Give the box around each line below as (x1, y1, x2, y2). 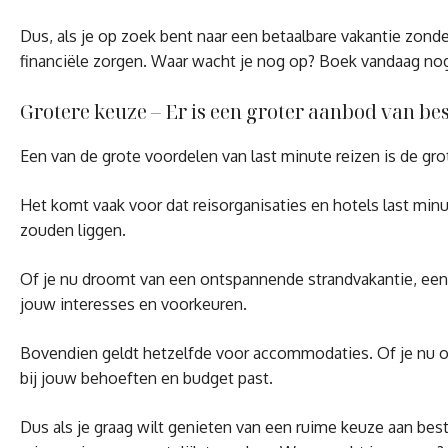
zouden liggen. (20, 220, 126, 241)
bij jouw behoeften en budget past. (20, 368, 273, 389)
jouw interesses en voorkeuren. (20, 294, 247, 315)
